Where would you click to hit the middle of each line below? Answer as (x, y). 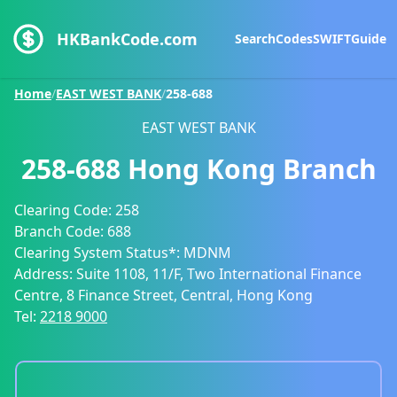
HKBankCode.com (127, 39)
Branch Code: (61, 231)
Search (255, 39)
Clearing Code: (65, 210)
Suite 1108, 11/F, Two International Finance (219, 274)
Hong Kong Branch (252, 169)
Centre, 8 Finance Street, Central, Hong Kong (163, 295)
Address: (45, 274)
